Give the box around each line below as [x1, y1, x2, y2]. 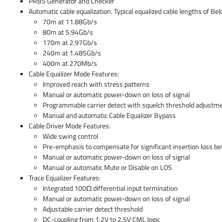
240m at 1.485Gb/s [43, 47, 102, 58]
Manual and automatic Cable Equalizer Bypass [43, 110, 176, 121]
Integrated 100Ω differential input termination [43, 182, 178, 194]
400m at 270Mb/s [43, 57, 98, 69]
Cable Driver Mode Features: [28, 120, 111, 131]
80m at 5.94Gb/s [43, 26, 94, 38]
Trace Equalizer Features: [28, 172, 101, 183]
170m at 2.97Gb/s [43, 37, 98, 48]
